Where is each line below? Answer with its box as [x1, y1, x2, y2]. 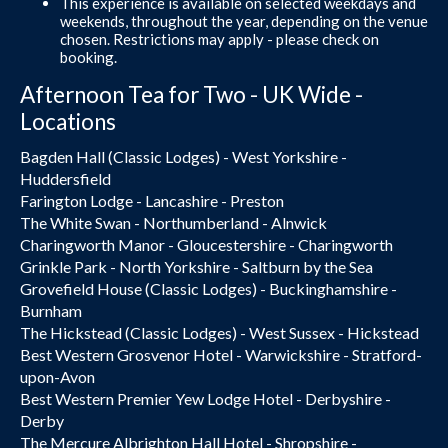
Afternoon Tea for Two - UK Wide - [20, 80, 363, 108]
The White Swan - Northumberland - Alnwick [20, 213, 327, 232]
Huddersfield [20, 169, 111, 188]
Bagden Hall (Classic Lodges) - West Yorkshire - [20, 147, 347, 166]
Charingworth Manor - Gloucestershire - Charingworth [20, 235, 393, 254]
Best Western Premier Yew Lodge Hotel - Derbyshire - [20, 389, 391, 408]
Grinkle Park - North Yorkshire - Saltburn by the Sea [20, 257, 373, 276]
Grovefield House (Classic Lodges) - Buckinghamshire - [20, 279, 397, 298]
